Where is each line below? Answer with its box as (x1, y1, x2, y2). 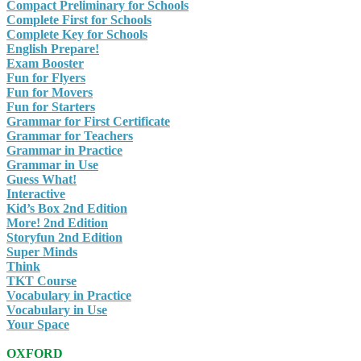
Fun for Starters (6, 100, 95, 114)
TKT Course (6, 274, 77, 288)
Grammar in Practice (6, 143, 122, 158)
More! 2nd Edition (6, 216, 108, 230)
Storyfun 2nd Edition (6, 230, 122, 245)
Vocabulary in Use (6, 303, 107, 317)
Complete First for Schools (6, 13, 151, 27)
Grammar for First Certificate (6, 114, 170, 129)
